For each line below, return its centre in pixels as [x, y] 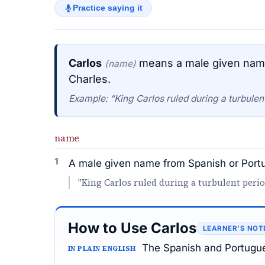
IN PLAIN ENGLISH [102, 248]
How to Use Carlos [132, 228]
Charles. [90, 79]
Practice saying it [108, 8]
